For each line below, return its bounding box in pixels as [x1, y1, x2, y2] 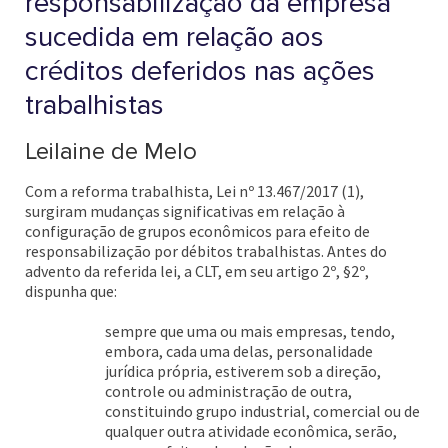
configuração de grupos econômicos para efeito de [25, 221, 370, 241]
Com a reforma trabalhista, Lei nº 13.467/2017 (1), [25, 181, 364, 201]
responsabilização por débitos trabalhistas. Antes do [25, 241, 387, 261]
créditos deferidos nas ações [25, 54, 375, 88]
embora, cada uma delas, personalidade [105, 341, 373, 361]
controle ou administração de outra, [105, 381, 352, 401]
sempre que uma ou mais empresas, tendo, [105, 321, 395, 341]
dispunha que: [25, 281, 117, 301]
